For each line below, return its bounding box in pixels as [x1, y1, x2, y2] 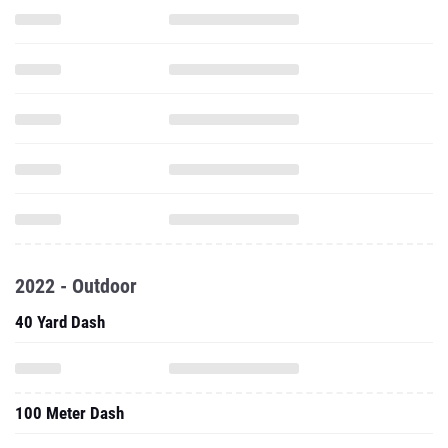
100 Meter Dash [15, 403, 124, 423]
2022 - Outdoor [15, 274, 137, 298]
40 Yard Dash [15, 312, 105, 332]
